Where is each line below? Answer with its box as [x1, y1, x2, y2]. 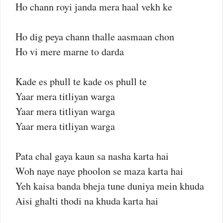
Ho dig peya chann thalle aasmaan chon [15, 30, 174, 43]
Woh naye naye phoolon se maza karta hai [15, 164, 183, 178]
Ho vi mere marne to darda [15, 45, 124, 58]
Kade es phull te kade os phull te [15, 75, 147, 88]
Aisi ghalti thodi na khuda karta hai [15, 194, 158, 208]
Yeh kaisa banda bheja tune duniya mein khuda [15, 179, 204, 193]
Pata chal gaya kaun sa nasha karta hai [15, 149, 169, 163]
